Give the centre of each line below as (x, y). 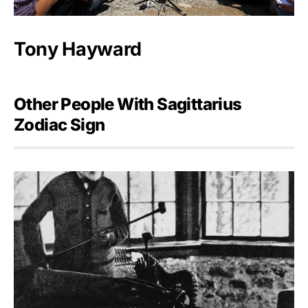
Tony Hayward (78, 49)
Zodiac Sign (59, 124)
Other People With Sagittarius (128, 104)
